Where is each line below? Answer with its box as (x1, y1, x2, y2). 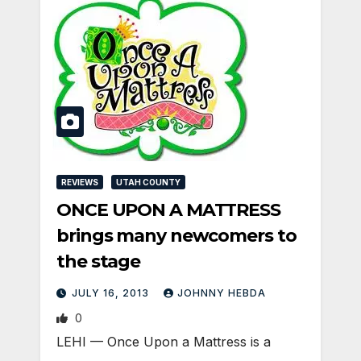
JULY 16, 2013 (72, 286, 152, 299)
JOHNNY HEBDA (177, 286, 266, 299)
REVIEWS (61, 176, 98, 187)
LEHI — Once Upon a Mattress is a (56, 333, 271, 350)
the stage (56, 250, 141, 272)
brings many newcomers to (56, 224, 297, 247)
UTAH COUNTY (116, 176, 180, 187)
